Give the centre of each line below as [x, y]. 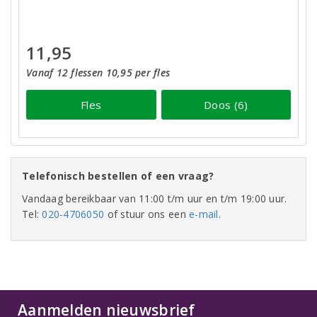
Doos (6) [226, 104]
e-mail [204, 214]
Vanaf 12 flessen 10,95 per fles [98, 73]
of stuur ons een [147, 214]
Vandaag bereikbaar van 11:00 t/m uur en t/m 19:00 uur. [155, 199]
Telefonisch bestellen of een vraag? [118, 176]
